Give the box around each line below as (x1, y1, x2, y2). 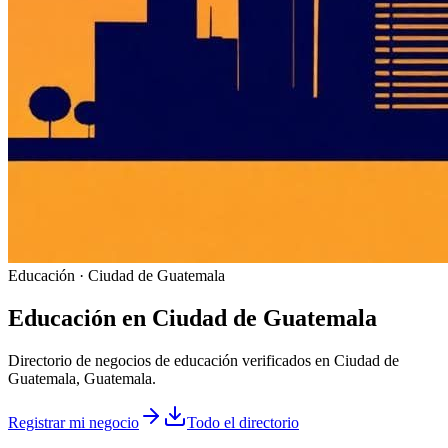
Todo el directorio (187, 414, 299, 432)
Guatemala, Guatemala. (8, 370, 156, 388)
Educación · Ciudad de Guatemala (8, 267, 225, 285)
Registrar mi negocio (8, 414, 139, 432)
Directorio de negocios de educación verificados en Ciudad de (8, 352, 399, 370)
